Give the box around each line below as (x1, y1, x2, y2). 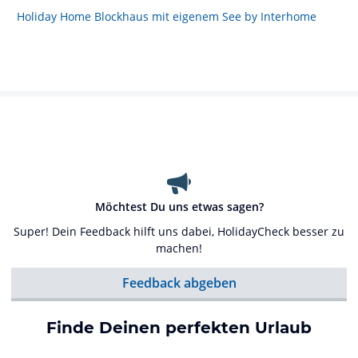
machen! (156, 241, 202, 256)
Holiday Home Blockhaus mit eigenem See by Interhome (17, 9, 316, 24)
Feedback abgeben (121, 274, 237, 292)
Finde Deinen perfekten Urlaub (46, 318, 312, 337)
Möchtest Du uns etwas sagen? (94, 199, 264, 214)
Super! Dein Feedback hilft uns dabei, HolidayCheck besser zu (14, 224, 344, 239)
